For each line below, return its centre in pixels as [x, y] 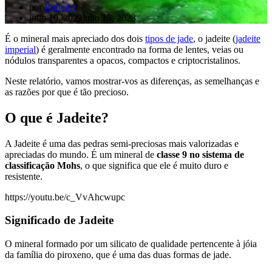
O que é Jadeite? [57, 117]
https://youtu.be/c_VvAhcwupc [65, 197]
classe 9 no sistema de [200, 154]
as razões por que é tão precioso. [67, 92]
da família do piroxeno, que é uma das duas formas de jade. [118, 255]
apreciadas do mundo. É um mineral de [81, 154]
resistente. [24, 176]
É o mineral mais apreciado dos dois [75, 38]
